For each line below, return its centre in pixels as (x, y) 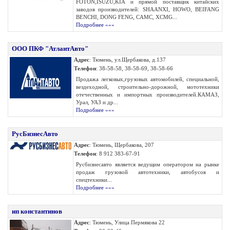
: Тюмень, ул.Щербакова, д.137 (128, 60)
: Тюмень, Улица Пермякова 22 (127, 222)
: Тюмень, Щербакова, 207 (122, 145)
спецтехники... (94, 180)
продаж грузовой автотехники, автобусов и (148, 172)
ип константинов (37, 211)
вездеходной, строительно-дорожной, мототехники (148, 87)
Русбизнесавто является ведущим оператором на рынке (148, 164)
